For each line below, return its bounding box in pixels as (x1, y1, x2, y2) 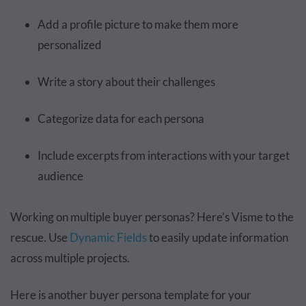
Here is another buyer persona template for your (10, 287, 251, 302)
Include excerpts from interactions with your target (38, 148, 290, 163)
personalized (38, 37, 102, 52)
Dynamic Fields (70, 229, 147, 245)
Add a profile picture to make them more (38, 16, 238, 31)
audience (38, 168, 83, 183)
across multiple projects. (10, 250, 130, 265)
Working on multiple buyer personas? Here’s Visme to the (10, 209, 294, 224)
